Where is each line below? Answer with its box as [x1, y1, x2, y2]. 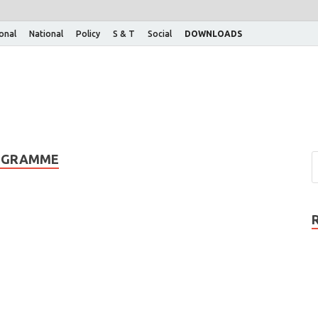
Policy [76, 28, 100, 38]
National [29, 28, 63, 38]
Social [148, 28, 172, 38]
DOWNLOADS [185, 28, 242, 38]
